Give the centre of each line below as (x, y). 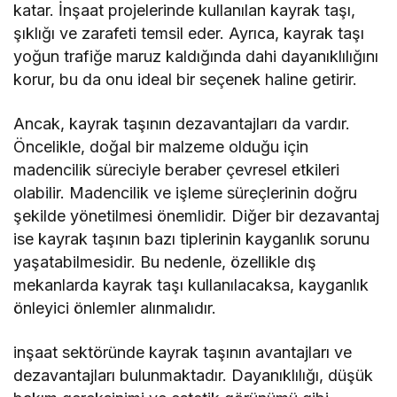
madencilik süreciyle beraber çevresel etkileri (177, 170)
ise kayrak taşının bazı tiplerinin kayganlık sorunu (192, 239)
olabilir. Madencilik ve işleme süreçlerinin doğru (186, 193)
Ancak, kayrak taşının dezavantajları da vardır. (182, 124)
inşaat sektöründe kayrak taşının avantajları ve (183, 353)
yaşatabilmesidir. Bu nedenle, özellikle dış (165, 262)
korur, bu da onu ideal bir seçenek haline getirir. (186, 80)
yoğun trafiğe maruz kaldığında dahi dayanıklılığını (196, 57)
